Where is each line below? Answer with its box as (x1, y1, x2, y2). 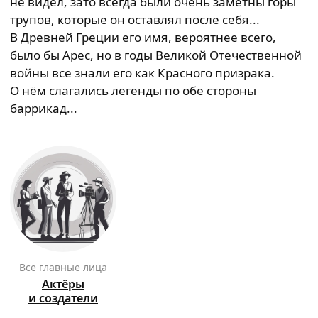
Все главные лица (26, 261, 107, 274)
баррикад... (10, 100, 77, 116)
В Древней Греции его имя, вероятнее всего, (10, 29, 276, 45)
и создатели (28, 290, 98, 306)
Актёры (42, 276, 84, 292)
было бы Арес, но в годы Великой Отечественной (10, 47, 302, 63)
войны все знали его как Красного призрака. (10, 65, 275, 81)
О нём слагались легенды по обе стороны (10, 82, 256, 99)
